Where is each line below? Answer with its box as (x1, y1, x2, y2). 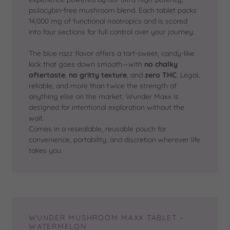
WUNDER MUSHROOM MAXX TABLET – (29, 213, 184, 223)
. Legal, (177, 70, 200, 80)
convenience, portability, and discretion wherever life (29, 135, 200, 145)
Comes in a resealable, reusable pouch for (29, 124, 166, 134)
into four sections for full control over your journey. (29, 27, 195, 37)
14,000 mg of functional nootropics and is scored (29, 16, 187, 26)
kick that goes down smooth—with (29, 60, 144, 69)
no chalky (144, 60, 178, 69)
